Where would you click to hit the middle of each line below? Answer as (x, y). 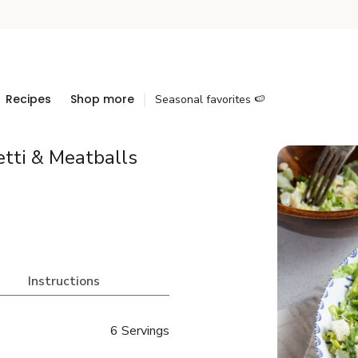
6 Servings (139, 331)
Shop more (102, 99)
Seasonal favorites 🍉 (210, 99)
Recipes (28, 99)
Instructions (64, 281)
